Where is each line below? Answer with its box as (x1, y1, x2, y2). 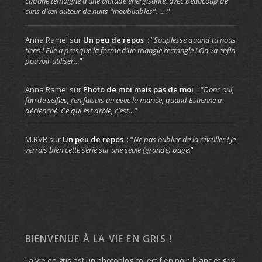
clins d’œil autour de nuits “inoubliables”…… (25, 5, 167, 16)
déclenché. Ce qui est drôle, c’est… (25, 105, 135, 116)
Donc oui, (203, 84, 234, 95)
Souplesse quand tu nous (153, 34, 236, 45)
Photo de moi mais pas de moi (82, 84, 194, 95)
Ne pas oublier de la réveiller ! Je (133, 133, 236, 144)
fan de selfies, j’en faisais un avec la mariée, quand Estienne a (25, 94, 222, 105)
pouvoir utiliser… (25, 55, 80, 66)
